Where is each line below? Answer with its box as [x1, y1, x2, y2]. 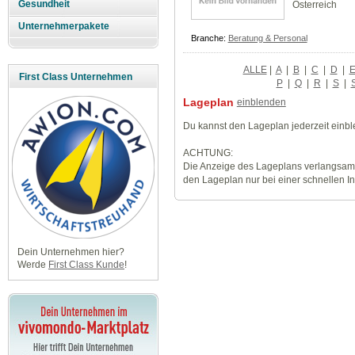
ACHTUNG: [182, 147, 233, 158]
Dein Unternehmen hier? [17, 246, 124, 258]
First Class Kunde [48, 259, 124, 271]
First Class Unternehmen [19, 71, 132, 83]
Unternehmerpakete [18, 21, 110, 32]
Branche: [190, 33, 228, 44]
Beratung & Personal [227, 33, 307, 44]
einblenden [236, 96, 286, 108]
